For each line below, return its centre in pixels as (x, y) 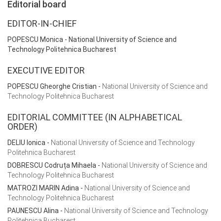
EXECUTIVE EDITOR (46, 70)
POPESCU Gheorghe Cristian (52, 86)
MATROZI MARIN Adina (43, 188)
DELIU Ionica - (29, 143)
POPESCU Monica (35, 39)
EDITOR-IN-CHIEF (42, 23)
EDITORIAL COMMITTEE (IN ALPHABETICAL (95, 117)
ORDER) (22, 127)
